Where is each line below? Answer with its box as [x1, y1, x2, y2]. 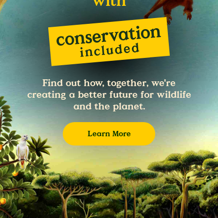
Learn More [87, 128, 131, 139]
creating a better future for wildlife [27, 89, 191, 102]
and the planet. [73, 100, 145, 113]
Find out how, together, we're [42, 77, 176, 90]
